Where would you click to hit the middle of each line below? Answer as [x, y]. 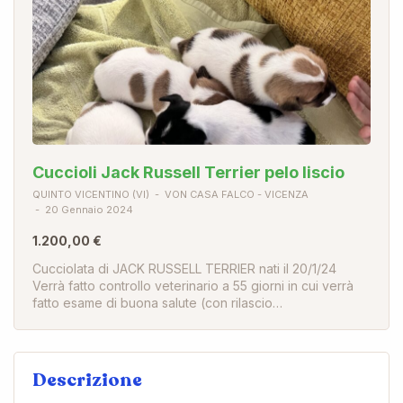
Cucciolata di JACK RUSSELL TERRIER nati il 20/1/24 [184, 268]
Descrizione [87, 380]
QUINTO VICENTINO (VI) [91, 194]
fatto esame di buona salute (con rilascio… [157, 302]
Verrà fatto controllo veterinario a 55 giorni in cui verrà [193, 285]
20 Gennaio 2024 [88, 209]
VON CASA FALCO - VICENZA [235, 194]
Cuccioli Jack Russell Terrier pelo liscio [188, 172]
